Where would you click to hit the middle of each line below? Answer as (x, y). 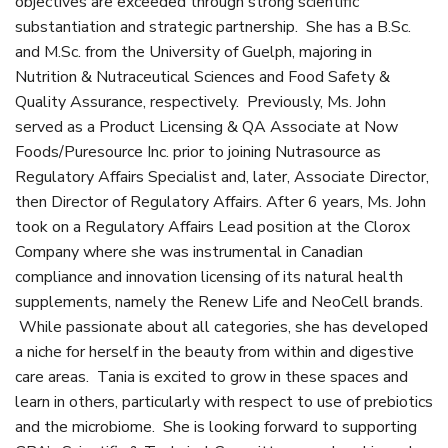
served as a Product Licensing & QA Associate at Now (206, 127)
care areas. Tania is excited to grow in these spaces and (211, 377)
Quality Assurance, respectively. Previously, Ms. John (200, 102)
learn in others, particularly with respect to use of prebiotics (224, 402)
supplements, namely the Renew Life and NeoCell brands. (219, 302)
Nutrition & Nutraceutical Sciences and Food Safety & (202, 77)
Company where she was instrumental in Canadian (189, 252)
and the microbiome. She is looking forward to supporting (216, 427)
